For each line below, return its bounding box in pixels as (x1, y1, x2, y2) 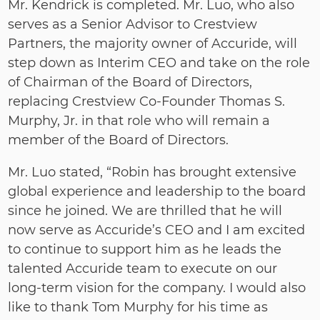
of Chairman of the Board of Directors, (8, 74, 253, 90)
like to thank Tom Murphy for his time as (8, 299, 269, 315)
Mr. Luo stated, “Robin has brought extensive (8, 164, 297, 180)
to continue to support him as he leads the (8, 241, 282, 257)
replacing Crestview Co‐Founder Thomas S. (8, 94, 286, 109)
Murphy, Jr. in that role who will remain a (8, 113, 271, 129)
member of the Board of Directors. (8, 132, 229, 148)
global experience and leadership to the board (8, 184, 306, 199)
